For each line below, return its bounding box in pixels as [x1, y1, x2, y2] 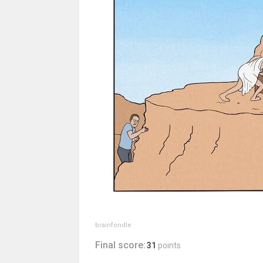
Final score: [95, 240, 146, 251]
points [157, 241, 181, 250]
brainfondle [95, 221, 131, 229]
